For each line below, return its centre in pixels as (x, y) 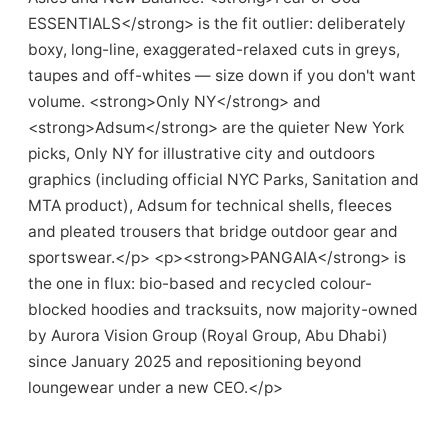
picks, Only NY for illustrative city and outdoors (201, 153)
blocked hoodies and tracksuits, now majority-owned (223, 309)
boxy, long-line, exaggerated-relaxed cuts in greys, (214, 49)
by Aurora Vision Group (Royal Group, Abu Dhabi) (208, 335)
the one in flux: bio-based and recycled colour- (200, 283)
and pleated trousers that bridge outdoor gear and (213, 231)
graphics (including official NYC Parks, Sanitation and (223, 179)
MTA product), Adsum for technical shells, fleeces (210, 205)
